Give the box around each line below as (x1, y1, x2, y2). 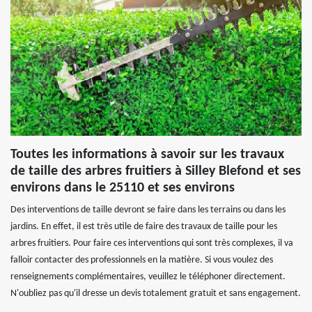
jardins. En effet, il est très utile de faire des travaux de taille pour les (10, 221, 277, 232)
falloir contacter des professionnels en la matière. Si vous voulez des (10, 255, 273, 265)
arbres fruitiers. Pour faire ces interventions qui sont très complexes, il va (10, 238, 293, 249)
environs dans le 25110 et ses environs (10, 181, 235, 195)
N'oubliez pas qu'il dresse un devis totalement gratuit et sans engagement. (10, 288, 301, 299)
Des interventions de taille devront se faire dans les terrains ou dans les (10, 205, 286, 215)
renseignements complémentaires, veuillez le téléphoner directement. (10, 272, 286, 282)
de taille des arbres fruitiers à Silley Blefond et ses (10, 164, 301, 178)
